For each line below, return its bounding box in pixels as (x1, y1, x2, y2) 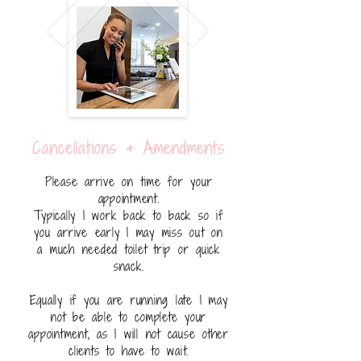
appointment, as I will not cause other (28, 324, 229, 342)
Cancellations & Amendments (32, 135, 225, 160)
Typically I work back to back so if (34, 205, 223, 224)
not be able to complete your (51, 307, 206, 326)
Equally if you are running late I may (29, 290, 228, 309)
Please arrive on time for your (44, 172, 213, 190)
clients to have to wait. (68, 341, 189, 359)
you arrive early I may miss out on (34, 222, 223, 241)
